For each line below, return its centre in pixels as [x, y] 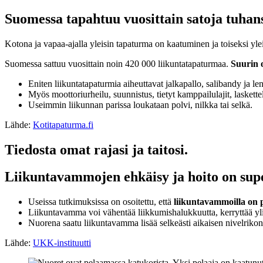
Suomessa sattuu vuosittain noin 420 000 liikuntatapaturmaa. [117, 63]
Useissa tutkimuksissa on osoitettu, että [101, 202]
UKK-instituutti [62, 243]
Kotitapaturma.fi [63, 124]
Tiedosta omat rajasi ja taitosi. [96, 149]
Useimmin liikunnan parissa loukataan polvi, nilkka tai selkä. [140, 104]
